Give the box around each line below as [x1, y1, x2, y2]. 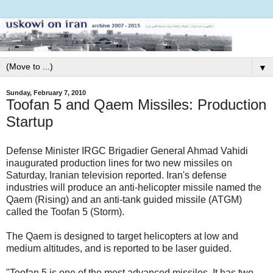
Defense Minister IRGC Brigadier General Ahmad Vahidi [6, 145, 248, 156]
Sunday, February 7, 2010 [6, 88, 86, 96]
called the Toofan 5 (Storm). [6, 206, 124, 217]
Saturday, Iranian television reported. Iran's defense [6, 169, 227, 180]
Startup [6, 113, 53, 130]
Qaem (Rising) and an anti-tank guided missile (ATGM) [6, 194, 242, 205]
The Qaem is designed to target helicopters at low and [6, 230, 238, 241]
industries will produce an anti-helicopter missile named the [6, 182, 261, 193]
